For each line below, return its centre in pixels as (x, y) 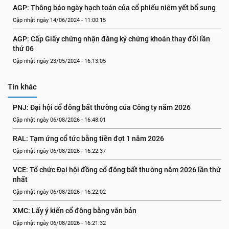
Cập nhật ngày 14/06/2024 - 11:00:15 (59, 20)
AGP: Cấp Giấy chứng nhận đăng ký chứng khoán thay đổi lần (111, 39)
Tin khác (22, 87)
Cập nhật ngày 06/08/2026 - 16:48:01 (59, 120)
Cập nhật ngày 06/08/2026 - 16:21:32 (59, 223)
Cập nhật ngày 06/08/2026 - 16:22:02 (59, 192)
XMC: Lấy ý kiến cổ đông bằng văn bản (75, 211)
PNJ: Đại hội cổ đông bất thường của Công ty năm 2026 (102, 107)
